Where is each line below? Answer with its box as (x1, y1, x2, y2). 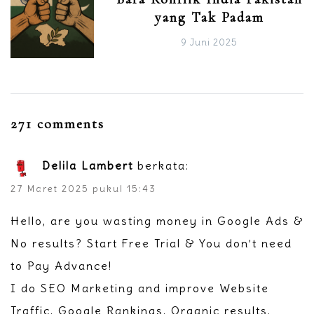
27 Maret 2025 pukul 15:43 (11, 182, 156, 195)
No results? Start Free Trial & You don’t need (11, 235, 292, 250)
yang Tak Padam (154, 8, 264, 26)
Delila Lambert (42, 158, 133, 172)
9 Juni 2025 (181, 36, 238, 48)
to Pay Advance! (11, 258, 112, 273)
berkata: (137, 158, 189, 172)
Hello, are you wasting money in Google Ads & (11, 213, 303, 228)
